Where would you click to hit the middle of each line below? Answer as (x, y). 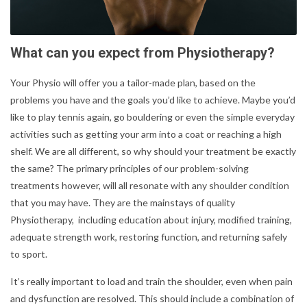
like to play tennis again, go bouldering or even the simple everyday (152, 116)
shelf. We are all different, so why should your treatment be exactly (153, 151)
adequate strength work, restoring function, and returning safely (149, 236)
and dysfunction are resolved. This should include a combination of (152, 298)
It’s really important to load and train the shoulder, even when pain (151, 281)
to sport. (29, 254)
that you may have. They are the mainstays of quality (123, 202)
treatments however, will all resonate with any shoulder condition (150, 185)
